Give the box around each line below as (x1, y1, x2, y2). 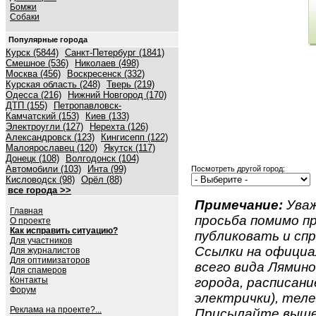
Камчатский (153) (6, 111, 79, 121)
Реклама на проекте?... (10, 305, 102, 315)
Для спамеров (10, 265, 66, 275)
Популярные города (8, 35, 87, 44)
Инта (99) (87, 164, 126, 174)
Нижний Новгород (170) (68, 90, 166, 100)
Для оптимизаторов (10, 255, 90, 265)
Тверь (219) (107, 79, 154, 90)
